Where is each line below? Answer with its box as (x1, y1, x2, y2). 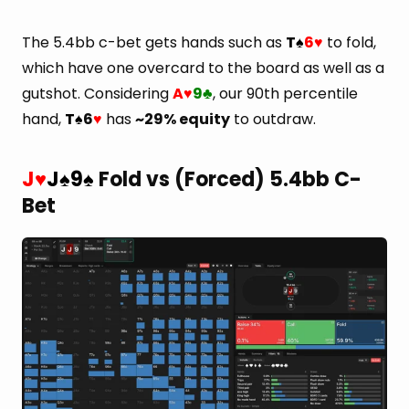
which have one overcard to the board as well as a (22, 58, 384, 79)
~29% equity (135, 109, 230, 131)
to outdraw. (230, 109, 316, 131)
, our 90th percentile (213, 83, 358, 105)
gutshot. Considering (22, 83, 173, 105)
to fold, (323, 32, 376, 54)
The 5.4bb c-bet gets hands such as (22, 32, 286, 54)
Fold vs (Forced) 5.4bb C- (94, 164, 362, 194)
